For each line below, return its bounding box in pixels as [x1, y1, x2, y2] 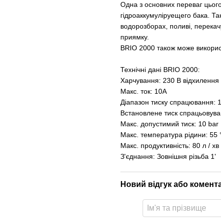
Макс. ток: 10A [120, 87, 167, 95]
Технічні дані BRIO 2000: [120, 66, 200, 74]
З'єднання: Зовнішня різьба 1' [120, 152, 216, 160]
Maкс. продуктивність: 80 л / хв [120, 142, 219, 149]
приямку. [120, 33, 149, 41]
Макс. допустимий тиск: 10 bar [120, 120, 219, 128]
